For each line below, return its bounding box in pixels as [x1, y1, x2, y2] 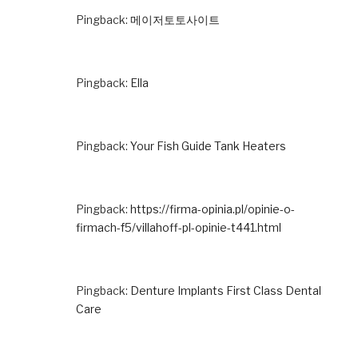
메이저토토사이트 [130, 12, 220, 26]
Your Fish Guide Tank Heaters [130, 138, 286, 153]
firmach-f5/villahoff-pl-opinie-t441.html [76, 220, 281, 234]
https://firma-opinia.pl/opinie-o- [130, 201, 295, 216]
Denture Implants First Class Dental [130, 283, 321, 297]
